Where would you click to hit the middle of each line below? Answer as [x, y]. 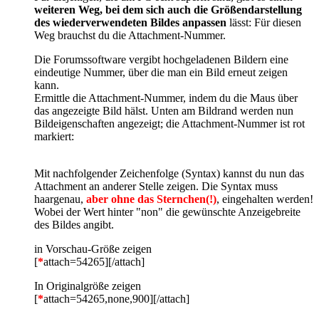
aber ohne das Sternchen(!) [151, 199]
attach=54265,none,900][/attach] [116, 298]
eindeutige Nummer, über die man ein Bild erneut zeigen [161, 72]
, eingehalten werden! [265, 199]
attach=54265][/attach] [94, 261]
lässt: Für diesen [264, 22]
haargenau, [60, 199]
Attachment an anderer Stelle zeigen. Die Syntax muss [156, 186]
